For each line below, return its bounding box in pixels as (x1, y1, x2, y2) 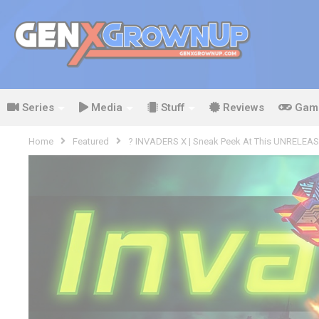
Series (19, 100, 54, 114)
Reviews (220, 100, 264, 114)
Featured (73, 135, 109, 147)
